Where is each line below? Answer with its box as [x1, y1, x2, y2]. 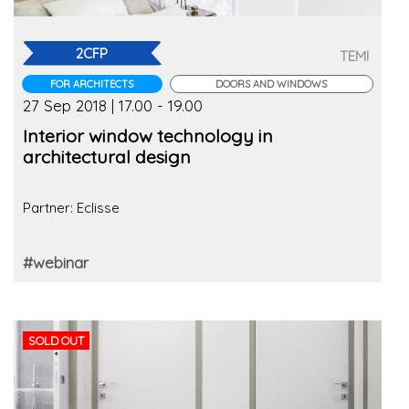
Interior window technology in [23, 123, 273, 147]
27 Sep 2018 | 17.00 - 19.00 [23, 95, 203, 115]
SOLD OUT [28, 332, 85, 348]
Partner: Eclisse [23, 198, 120, 216]
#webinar [23, 252, 89, 272]
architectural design [23, 144, 191, 168]
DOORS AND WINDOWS [215, 77, 328, 90]
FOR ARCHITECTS [50, 77, 134, 90]
